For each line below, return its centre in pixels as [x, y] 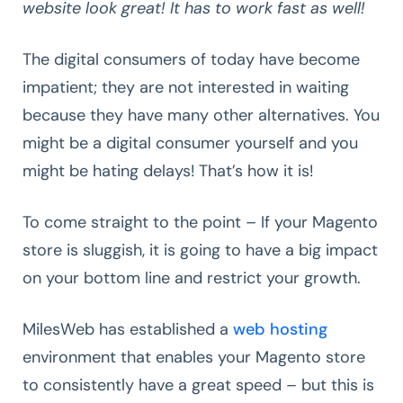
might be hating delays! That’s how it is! [168, 170]
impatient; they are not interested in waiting [186, 87]
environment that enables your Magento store [194, 357]
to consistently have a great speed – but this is [198, 385]
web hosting [280, 329]
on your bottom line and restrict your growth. [192, 278]
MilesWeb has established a [128, 329]
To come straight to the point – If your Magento [200, 222]
